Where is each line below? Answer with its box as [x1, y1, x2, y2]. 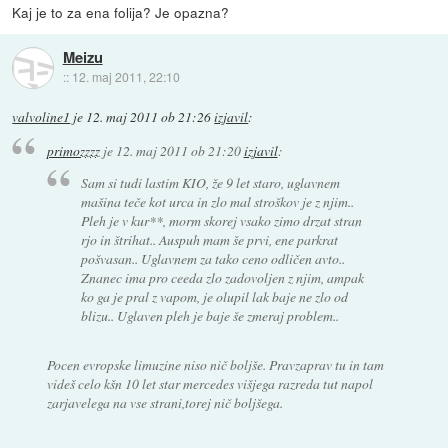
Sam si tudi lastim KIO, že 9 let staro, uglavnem [81, 173, 341, 193]
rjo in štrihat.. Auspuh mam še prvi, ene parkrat [81, 230, 339, 250]
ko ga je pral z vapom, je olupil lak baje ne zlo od [81, 287, 349, 307]
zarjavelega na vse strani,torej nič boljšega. [46, 393, 283, 413]
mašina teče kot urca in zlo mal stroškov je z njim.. [81, 192, 355, 212]
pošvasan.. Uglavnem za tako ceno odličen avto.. [81, 249, 346, 269]
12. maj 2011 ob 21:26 [86, 107, 212, 126]
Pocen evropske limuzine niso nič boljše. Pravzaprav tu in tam [46, 355, 384, 375]
